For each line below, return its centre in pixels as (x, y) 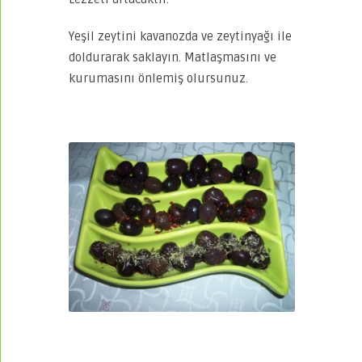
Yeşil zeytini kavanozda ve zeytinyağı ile (180, 36)
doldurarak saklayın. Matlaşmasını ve (173, 57)
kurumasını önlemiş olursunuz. (158, 78)
